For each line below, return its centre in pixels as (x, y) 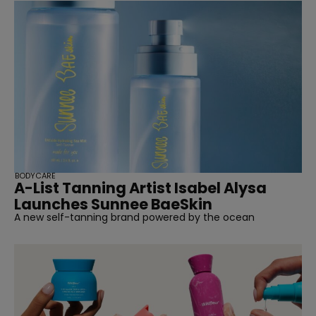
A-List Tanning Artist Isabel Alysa (140, 188)
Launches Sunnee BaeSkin (113, 205)
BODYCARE (35, 176)
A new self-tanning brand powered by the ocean (134, 218)
